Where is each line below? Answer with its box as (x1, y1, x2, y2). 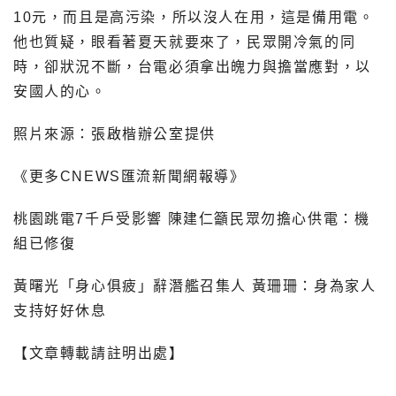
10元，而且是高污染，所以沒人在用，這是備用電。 (13, 10, 375, 26)
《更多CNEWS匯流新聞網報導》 (13, 169, 246, 185)
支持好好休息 (13, 303, 107, 319)
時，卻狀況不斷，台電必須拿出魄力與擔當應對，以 (13, 59, 371, 75)
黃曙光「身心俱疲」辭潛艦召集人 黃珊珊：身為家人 (13, 278, 377, 294)
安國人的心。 (13, 84, 107, 100)
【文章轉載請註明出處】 (13, 346, 185, 362)
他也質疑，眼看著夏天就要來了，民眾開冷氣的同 (13, 34, 356, 50)
